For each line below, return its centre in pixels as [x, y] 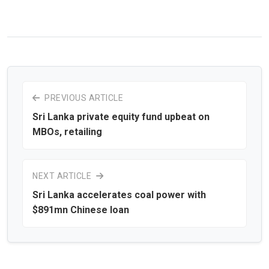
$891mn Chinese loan [81, 210]
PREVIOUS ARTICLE [83, 98]
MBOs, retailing [67, 131]
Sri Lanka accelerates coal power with [119, 195]
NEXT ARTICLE [63, 176]
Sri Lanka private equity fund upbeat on [121, 116]
